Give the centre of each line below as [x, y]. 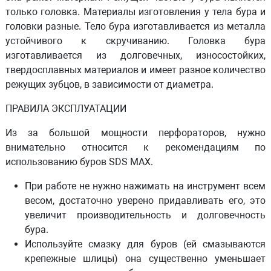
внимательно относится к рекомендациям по [135, 147]
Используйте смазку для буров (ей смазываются [145, 244]
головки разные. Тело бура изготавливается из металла [135, 26]
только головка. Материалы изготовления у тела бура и [135, 12]
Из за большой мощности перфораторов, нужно [135, 133]
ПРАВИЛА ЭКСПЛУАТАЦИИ [66, 109]
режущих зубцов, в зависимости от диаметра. [109, 84]
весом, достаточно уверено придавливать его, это [145, 201]
